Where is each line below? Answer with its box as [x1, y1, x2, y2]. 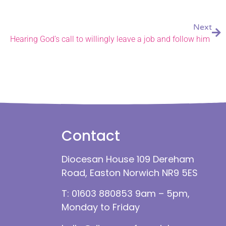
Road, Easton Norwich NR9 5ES [62, 166, 198, 179]
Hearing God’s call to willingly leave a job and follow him [10, 34, 212, 44]
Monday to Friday [62, 201, 140, 214]
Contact [62, 126, 120, 146]
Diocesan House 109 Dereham [62, 153, 194, 165]
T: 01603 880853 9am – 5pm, [62, 187, 190, 200]
